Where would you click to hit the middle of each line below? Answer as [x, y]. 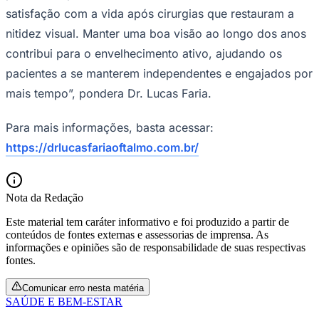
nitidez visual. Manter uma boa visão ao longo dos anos [156, 33]
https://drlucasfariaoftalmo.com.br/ [102, 147]
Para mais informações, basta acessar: [110, 127]
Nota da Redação [45, 197]
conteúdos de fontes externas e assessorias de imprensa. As [137, 234]
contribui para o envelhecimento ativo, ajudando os [144, 53]
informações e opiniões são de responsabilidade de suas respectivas [156, 247]
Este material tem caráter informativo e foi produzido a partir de [147, 221]
